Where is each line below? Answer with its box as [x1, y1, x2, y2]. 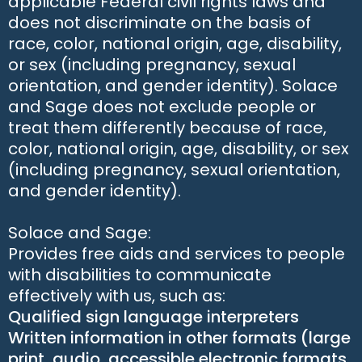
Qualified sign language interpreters [8, 305, 299, 328]
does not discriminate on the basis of [8, 11, 311, 34]
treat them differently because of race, [8, 116, 326, 139]
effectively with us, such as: [8, 284, 225, 307]
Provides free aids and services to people [8, 242, 345, 265]
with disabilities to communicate [8, 263, 271, 286]
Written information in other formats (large [8, 326, 351, 349]
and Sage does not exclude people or [8, 95, 316, 118]
